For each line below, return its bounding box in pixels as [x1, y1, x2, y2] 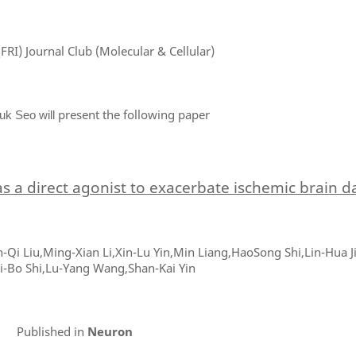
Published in [17, 323, 84, 339]
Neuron [84, 323, 133, 339]
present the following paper [57, 106, 210, 122]
